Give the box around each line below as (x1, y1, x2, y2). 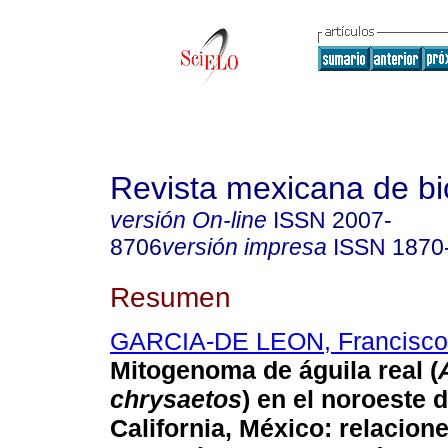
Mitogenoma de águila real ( (110, 356, 438, 385)
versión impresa (162, 234, 327, 260)
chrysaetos (110, 385, 242, 414)
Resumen (110, 280, 231, 313)
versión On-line (110, 207, 267, 233)
